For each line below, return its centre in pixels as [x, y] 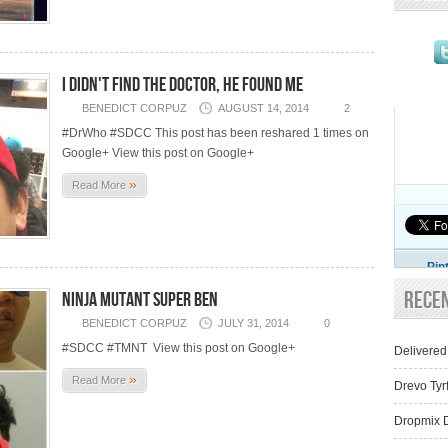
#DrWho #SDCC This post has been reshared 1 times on [215, 133]
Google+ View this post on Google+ [158, 153]
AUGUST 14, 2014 [263, 108]
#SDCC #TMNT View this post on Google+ [178, 348]
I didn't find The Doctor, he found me [182, 85]
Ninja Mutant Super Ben [140, 300]
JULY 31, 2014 [253, 323]
